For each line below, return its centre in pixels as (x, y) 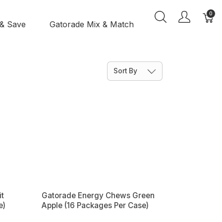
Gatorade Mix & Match (91, 25)
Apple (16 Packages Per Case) (95, 205)
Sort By (126, 71)
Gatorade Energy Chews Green (98, 195)
